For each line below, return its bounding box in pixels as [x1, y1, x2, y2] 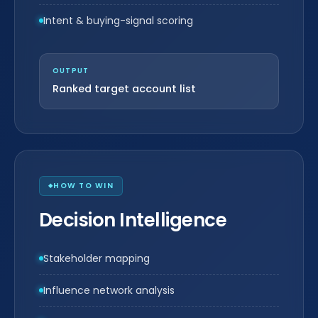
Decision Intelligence [39, 207, 227, 233]
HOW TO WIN [53, 180, 114, 191]
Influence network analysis [43, 283, 175, 297]
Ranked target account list [53, 82, 196, 96]
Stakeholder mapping [43, 251, 150, 265]
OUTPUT [53, 65, 89, 76]
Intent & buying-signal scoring [43, 13, 193, 28]
